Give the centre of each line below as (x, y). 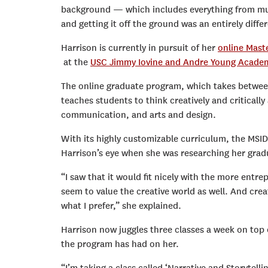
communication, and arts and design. (138, 115)
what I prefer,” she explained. (121, 206)
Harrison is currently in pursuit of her (139, 48)
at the (76, 63)
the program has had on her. (120, 244)
